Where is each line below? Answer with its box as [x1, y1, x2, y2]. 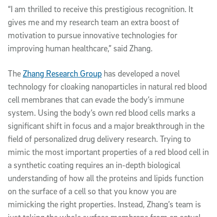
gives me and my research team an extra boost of [8, 17, 179, 27]
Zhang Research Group [23, 68, 102, 78]
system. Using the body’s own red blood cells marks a [8, 108, 195, 118]
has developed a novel [102, 68, 180, 78]
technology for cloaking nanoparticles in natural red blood [8, 81, 207, 92]
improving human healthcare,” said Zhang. [8, 43, 153, 53]
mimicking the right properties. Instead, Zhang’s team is [8, 199, 201, 209]
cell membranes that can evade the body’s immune [8, 94, 184, 105]
